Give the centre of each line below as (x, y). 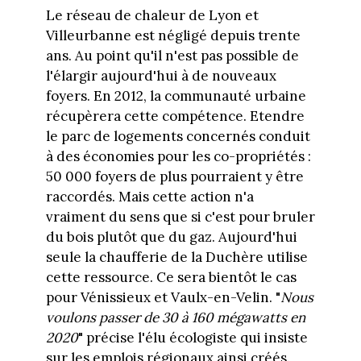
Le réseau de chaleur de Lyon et (152, 16)
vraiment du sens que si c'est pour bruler (180, 217)
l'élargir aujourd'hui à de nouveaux (161, 76)
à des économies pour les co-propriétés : (178, 157)
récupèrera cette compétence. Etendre (175, 116)
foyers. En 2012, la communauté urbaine (176, 96)
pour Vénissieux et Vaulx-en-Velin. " (163, 298)
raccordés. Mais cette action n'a (149, 197)
